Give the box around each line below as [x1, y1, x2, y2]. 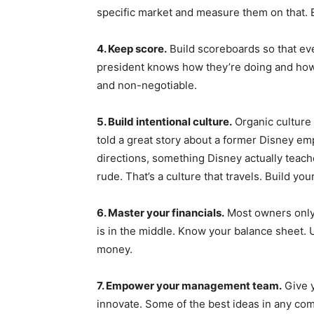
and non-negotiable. [97, 78, 200, 92]
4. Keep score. [97, 41, 167, 55]
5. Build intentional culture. [97, 114, 232, 128]
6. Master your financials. [97, 205, 224, 219]
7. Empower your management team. [97, 278, 282, 292]
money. [97, 242, 135, 256]
